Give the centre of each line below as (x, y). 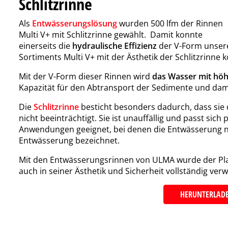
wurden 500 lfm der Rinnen (171, 23)
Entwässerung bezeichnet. (69, 140)
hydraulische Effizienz (115, 46)
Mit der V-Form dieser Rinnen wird (84, 76)
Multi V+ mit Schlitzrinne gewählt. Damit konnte (111, 34)
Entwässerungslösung (75, 23)
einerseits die (46, 46)
